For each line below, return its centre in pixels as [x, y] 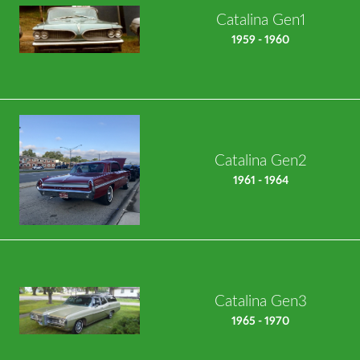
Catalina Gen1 [260, 20]
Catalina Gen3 [260, 301]
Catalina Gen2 [260, 161]
